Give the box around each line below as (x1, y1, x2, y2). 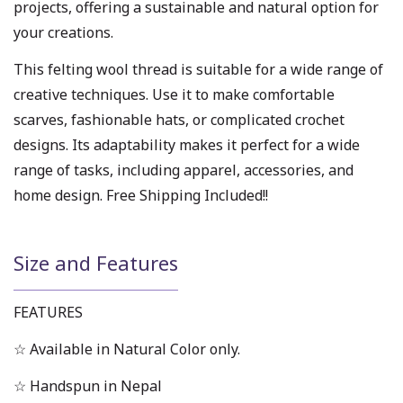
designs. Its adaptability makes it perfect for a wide (13, 134, 360, 155)
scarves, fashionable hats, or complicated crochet (13, 109, 345, 130)
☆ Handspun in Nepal (13, 375, 162, 396)
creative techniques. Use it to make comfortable (13, 84, 335, 104)
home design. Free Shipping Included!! (13, 184, 268, 205)
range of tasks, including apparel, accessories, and (13, 159, 354, 180)
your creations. (13, 22, 113, 42)
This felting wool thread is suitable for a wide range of (13, 58, 383, 79)
